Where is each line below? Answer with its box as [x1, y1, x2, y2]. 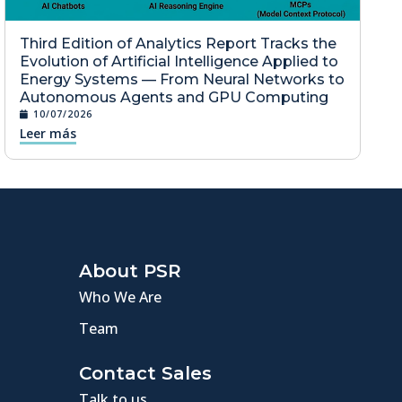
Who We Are [79, 286, 162, 307]
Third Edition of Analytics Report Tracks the [19, 34, 336, 52]
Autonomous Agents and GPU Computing [19, 88, 328, 106]
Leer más [19, 124, 76, 142]
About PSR [79, 259, 182, 282]
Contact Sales [79, 362, 213, 384]
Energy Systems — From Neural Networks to [19, 70, 345, 88]
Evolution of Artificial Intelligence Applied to [19, 52, 338, 70]
